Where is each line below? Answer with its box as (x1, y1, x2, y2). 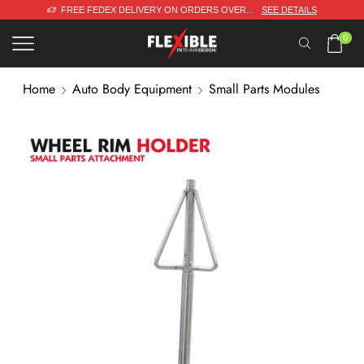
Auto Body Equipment (72, 80, 192, 98)
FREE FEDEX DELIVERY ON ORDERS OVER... (60, 5, 253, 15)
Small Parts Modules (209, 80, 319, 98)
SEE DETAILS (261, 5, 317, 15)
